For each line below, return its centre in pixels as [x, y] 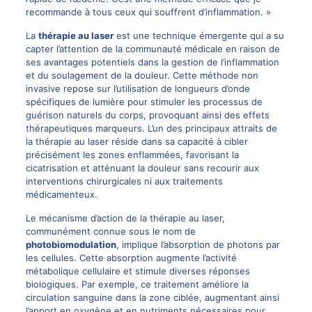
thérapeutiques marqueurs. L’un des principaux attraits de [151, 128]
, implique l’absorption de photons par [198, 245]
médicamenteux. [61, 195]
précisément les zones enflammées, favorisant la [132, 155]
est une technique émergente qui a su [198, 36]
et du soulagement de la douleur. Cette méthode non [142, 76]
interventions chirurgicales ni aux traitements [124, 181]
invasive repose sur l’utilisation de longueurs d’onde [138, 89]
